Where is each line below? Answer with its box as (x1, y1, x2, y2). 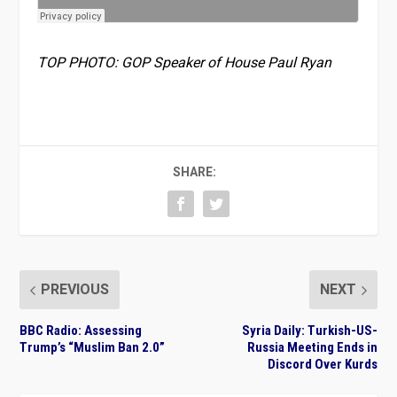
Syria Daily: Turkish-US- (241, 323, 378, 339)
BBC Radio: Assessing (19, 323, 143, 339)
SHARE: (172, 163, 216, 183)
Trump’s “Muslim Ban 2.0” (19, 339, 166, 356)
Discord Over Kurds (267, 356, 378, 373)
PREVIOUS (41, 279, 110, 301)
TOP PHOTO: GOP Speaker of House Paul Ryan (37, 52, 332, 74)
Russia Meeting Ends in (246, 339, 378, 356)
